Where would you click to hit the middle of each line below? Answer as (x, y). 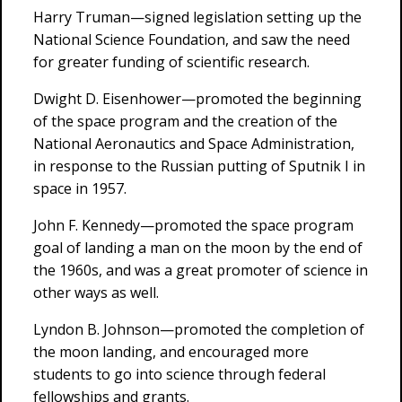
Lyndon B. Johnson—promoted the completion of (199, 329)
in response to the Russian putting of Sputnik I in (199, 166)
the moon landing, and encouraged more (171, 352)
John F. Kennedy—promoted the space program (193, 225)
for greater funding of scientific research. (171, 62)
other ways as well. (96, 293)
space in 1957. (80, 188)
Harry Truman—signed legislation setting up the (197, 17)
